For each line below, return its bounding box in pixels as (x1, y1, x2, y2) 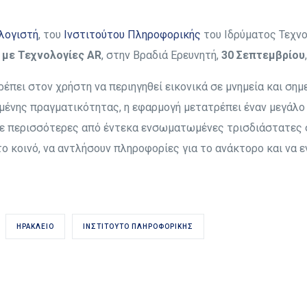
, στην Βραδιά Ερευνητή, (101, 49, 221, 62)
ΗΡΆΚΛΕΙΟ (16, 223, 54, 230)
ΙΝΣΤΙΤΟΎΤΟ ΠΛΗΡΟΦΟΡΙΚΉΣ (83, 223, 193, 230)
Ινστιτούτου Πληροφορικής (64, 28, 201, 41)
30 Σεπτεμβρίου (221, 49, 305, 62)
